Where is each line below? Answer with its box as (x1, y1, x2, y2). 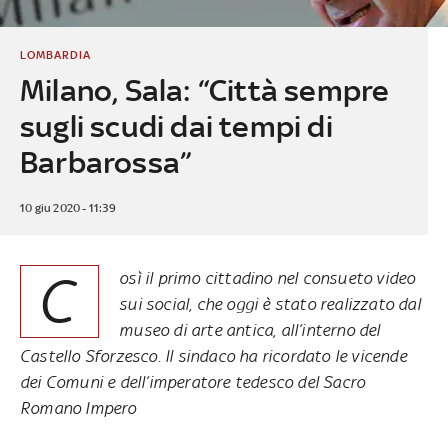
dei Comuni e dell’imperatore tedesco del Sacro (20, 371, 366, 392)
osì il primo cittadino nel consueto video (119, 267, 416, 288)
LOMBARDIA (19, 47, 91, 62)
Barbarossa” (19, 144, 192, 180)
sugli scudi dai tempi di (19, 108, 333, 144)
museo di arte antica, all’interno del (119, 319, 381, 340)
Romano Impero (20, 397, 137, 418)
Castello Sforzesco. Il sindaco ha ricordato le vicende (20, 345, 407, 366)
